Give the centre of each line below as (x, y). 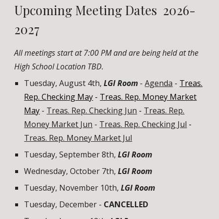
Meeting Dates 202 (129, 10)
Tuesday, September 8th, (70, 154)
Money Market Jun (58, 124)
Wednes (39, 171)
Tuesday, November (62, 188)
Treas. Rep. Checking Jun (92, 110)
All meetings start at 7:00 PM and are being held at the (107, 53)
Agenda (159, 83)
